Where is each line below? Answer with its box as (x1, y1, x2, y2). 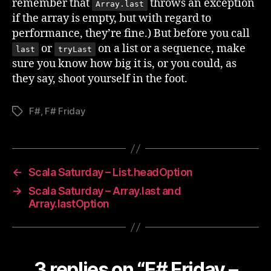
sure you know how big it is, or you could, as (12, 57, 237, 71)
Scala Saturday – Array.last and (28, 184, 181, 197)
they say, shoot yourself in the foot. (12, 72, 188, 86)
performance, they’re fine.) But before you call (12, 27, 250, 41)
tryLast (58, 45, 92, 54)
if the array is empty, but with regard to (12, 11, 211, 25)
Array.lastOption (28, 197, 109, 210)
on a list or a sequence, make (96, 42, 246, 56)
